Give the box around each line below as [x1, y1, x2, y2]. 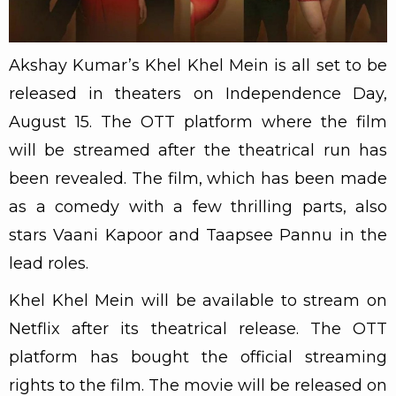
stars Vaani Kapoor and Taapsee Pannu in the [9, 225, 387, 245]
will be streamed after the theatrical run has [9, 140, 387, 160]
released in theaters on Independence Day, [9, 83, 387, 103]
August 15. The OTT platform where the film [9, 111, 387, 132]
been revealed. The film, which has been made [9, 168, 387, 188]
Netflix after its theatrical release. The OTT [9, 318, 387, 339]
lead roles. [9, 253, 88, 273]
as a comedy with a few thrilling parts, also [9, 196, 387, 217]
